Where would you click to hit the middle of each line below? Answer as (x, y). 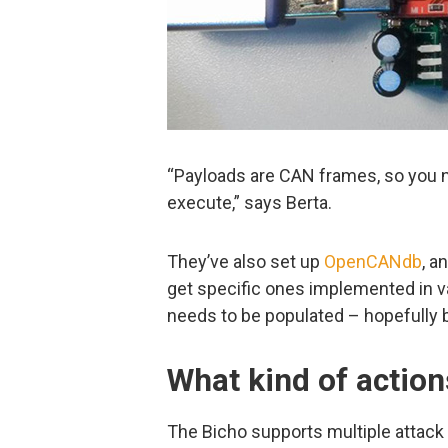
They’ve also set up (245, 262)
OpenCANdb (373, 262)
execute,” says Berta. (249, 202)
